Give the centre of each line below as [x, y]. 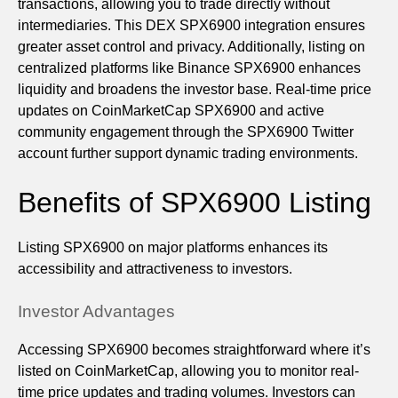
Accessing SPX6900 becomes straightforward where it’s [194, 350]
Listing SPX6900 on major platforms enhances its [173, 248]
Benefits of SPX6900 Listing [195, 203]
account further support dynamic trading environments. [188, 154]
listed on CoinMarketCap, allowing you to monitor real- [188, 371]
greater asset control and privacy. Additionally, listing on [191, 47]
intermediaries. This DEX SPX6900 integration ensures [191, 26]
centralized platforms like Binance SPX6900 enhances [189, 68]
